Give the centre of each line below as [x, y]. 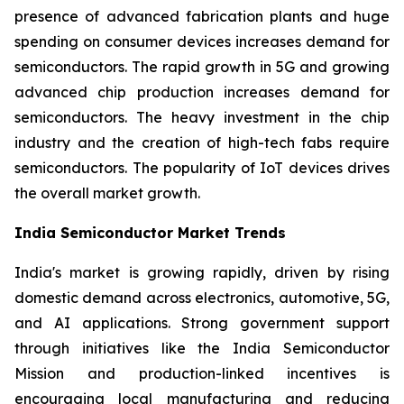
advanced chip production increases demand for [202, 92]
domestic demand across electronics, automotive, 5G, [202, 297]
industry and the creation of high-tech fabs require [202, 142]
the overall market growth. [107, 193]
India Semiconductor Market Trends [150, 232]
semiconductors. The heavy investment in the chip [202, 117]
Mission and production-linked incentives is [202, 373]
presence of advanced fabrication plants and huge [202, 16]
